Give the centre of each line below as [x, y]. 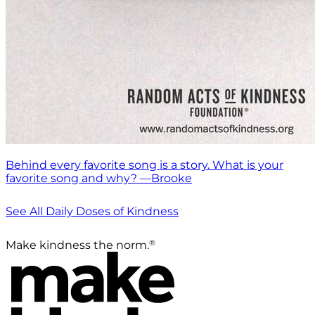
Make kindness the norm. [77, 245]
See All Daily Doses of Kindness [92, 211]
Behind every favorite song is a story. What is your [144, 165]
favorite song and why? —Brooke [99, 178]
